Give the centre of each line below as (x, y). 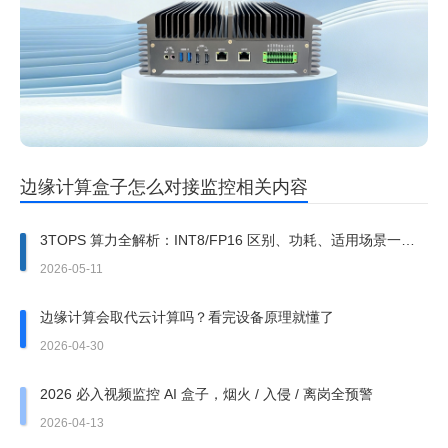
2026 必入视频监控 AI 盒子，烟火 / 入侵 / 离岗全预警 (206, 393)
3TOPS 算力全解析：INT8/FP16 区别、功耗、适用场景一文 (227, 239)
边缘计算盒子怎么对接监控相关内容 (164, 186)
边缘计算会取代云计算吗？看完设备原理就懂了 (187, 316)
